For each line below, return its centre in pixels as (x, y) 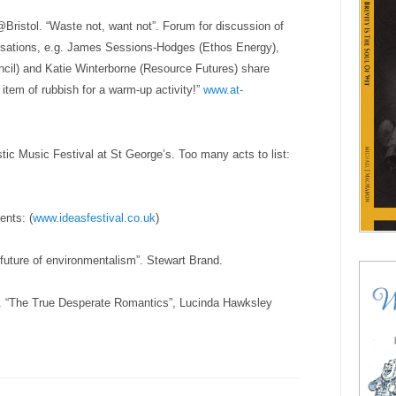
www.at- (223, 90)
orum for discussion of (227, 27)
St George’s (141, 154)
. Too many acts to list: (231, 154)
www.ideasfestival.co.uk (94, 217)
